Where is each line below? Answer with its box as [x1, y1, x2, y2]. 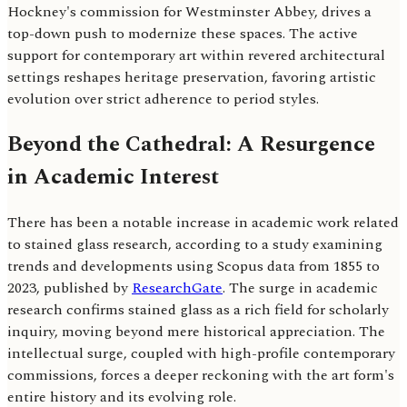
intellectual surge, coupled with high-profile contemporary [7, 342, 395, 365]
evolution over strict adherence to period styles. [7, 88, 319, 111]
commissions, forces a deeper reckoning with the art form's [7, 364, 394, 387]
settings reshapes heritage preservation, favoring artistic [7, 66, 376, 89]
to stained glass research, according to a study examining [7, 233, 382, 256]
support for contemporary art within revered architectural [7, 45, 385, 67]
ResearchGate [132, 277, 223, 300]
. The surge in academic [223, 277, 378, 300]
